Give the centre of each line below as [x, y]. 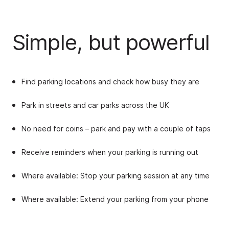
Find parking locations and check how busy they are [110, 82]
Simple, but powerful [111, 42]
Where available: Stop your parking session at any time [116, 176]
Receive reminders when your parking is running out [111, 152]
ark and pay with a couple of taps [153, 129]
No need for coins [53, 129]
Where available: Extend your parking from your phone [115, 199]
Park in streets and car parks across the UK [96, 105]
